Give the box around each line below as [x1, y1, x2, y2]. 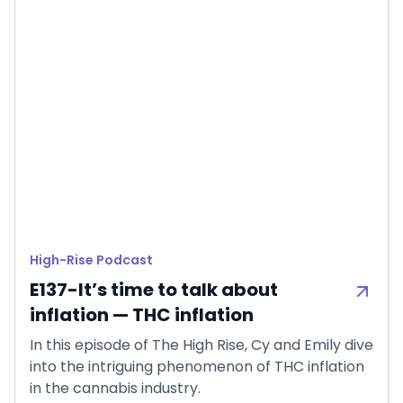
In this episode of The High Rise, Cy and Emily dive [30, 334, 373, 355]
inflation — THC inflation [30, 301, 254, 327]
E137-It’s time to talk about [30, 276, 278, 302]
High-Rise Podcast [30, 250, 153, 269]
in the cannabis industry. [30, 377, 201, 399]
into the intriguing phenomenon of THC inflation [30, 355, 364, 377]
